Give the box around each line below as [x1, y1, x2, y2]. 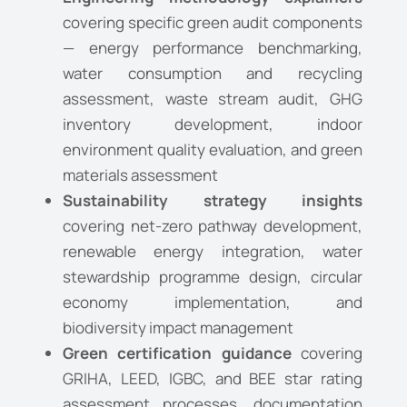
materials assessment [63, 164, 219, 186]
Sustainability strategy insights [63, 190, 362, 212]
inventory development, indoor [63, 114, 362, 135]
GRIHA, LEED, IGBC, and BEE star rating [63, 368, 362, 390]
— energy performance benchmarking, [63, 37, 362, 59]
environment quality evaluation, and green [63, 139, 362, 161]
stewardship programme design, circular [63, 266, 362, 288]
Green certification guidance [63, 342, 292, 364]
